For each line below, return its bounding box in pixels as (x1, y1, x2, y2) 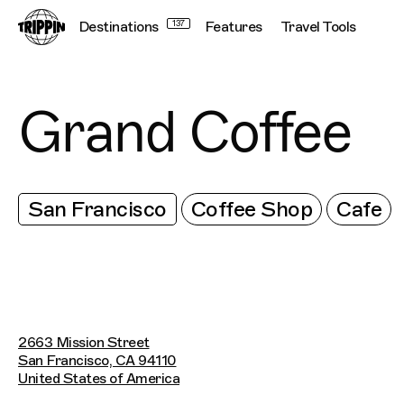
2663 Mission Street (18, 334, 150, 352)
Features (204, 18, 262, 36)
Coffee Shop (190, 196, 312, 223)
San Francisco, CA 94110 (18, 352, 177, 370)
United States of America (18, 370, 179, 388)
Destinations (78, 18, 159, 36)
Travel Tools (280, 18, 356, 36)
